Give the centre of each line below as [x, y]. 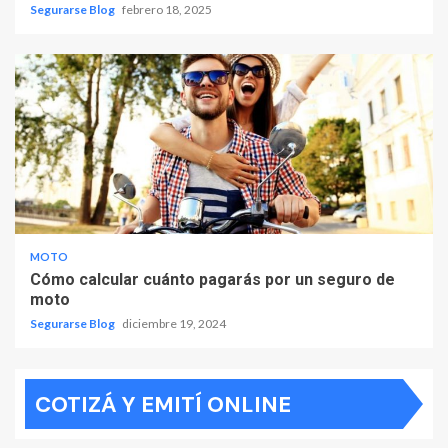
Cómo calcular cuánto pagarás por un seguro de [212, 280]
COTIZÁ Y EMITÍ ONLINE [163, 405]
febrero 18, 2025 [167, 10]
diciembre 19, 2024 [174, 324]
